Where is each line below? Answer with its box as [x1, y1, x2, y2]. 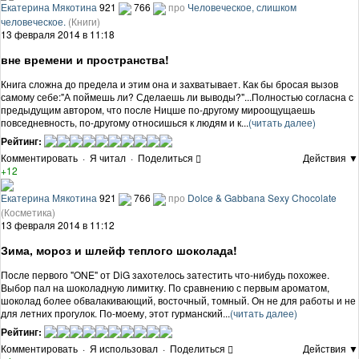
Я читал [90, 151, 126, 165]
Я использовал [90, 341, 158, 355]
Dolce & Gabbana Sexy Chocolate [188, 190, 337, 204]
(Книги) [68, 14, 100, 29]
